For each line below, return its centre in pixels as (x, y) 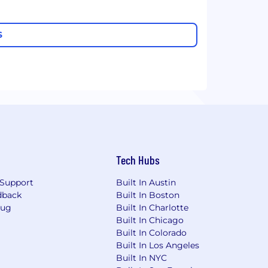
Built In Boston (148, 195)
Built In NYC (142, 258)
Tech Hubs (138, 159)
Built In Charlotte (153, 207)
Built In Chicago (150, 220)
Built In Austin (146, 182)
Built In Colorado (152, 232)
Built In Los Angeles (158, 245)
